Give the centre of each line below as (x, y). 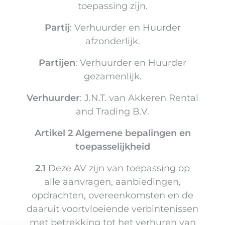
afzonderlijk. (113, 41)
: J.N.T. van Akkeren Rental (139, 98)
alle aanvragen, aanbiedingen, (113, 182)
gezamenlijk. (113, 77)
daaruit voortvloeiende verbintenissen (113, 209)
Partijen (57, 63)
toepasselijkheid (113, 147)
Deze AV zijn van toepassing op (118, 168)
